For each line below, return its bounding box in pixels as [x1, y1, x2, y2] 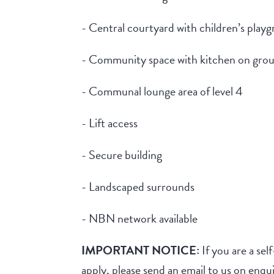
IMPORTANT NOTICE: [81, 241, 200, 260]
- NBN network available [81, 209, 198, 228]
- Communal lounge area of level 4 [81, 82, 243, 101]
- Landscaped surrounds [81, 177, 195, 196]
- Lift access [81, 114, 138, 133]
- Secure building [81, 146, 163, 165]
